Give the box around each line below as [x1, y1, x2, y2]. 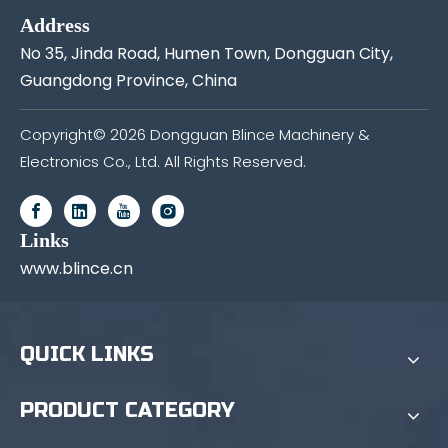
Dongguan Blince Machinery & [146, 123, 370, 145]
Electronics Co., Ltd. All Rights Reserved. [20, 150, 306, 172]
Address [20, 13, 90, 36]
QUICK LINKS [20, 341, 154, 367]
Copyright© [20, 123, 110, 145]
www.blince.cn [20, 256, 133, 280]
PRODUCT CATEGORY [20, 397, 234, 423]
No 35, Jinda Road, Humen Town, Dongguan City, [20, 41, 393, 65]
